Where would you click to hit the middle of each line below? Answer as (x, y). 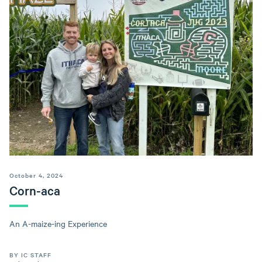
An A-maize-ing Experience (58, 223)
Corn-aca (35, 190)
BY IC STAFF (30, 254)
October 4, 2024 (36, 175)
